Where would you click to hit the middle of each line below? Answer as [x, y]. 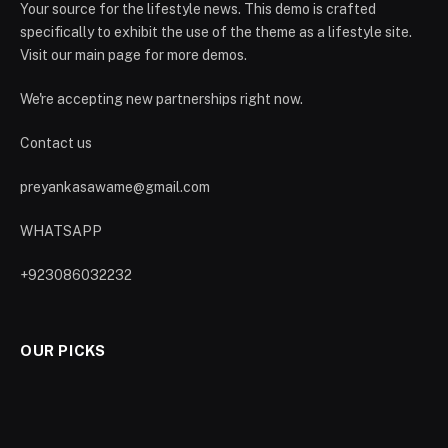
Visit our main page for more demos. [133, 55]
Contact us [56, 143]
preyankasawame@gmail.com [115, 187]
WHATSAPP [61, 231]
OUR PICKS [63, 350]
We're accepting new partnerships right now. [161, 99]
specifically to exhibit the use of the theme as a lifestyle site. [216, 32]
